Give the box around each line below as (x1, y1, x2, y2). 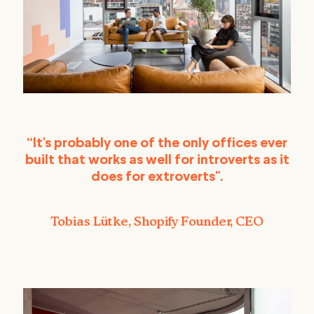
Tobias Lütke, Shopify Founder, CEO (50, 213, 264, 228)
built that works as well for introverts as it (25, 153, 289, 168)
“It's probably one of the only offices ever (27, 136, 287, 151)
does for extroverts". (91, 170, 223, 184)
